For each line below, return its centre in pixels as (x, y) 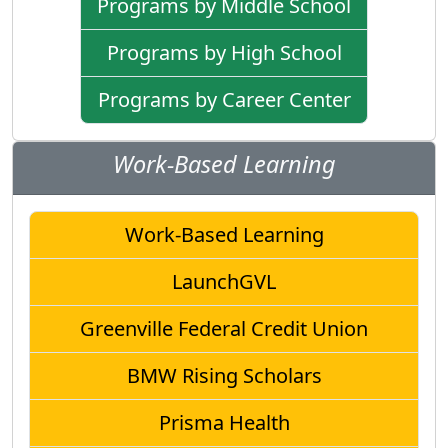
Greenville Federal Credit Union (224, 328)
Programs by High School (224, 52)
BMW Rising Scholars (224, 375)
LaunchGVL (224, 281)
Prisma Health (224, 422)
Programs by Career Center (224, 99)
